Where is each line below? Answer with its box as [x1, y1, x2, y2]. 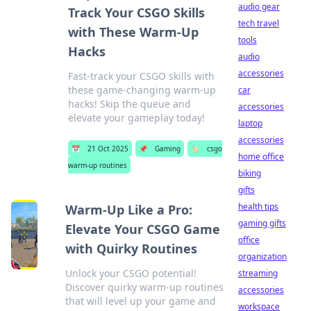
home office [238, 151, 284, 162]
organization [238, 251, 287, 262]
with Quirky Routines [65, 240, 197, 257]
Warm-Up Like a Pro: [65, 201, 192, 218]
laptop [238, 117, 262, 129]
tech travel [238, 17, 279, 29]
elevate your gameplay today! [67, 111, 205, 124]
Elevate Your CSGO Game [65, 221, 220, 237]
